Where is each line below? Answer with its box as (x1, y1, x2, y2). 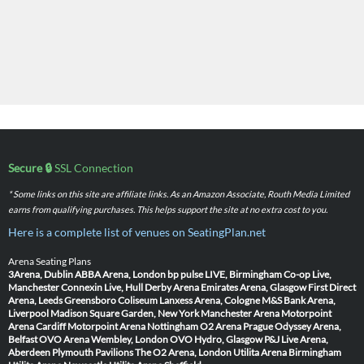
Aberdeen (8, 346, 50, 359)
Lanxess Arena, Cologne (159, 294, 260, 307)
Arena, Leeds (8, 294, 63, 307)
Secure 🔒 (8, 161, 52, 175)
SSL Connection (52, 161, 133, 175)
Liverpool (8, 307, 49, 320)
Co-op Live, (284, 268, 331, 281)
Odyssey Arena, (275, 320, 341, 333)
